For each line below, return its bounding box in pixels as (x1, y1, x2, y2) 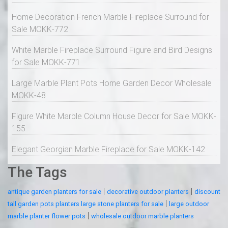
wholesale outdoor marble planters (91, 212, 194, 221)
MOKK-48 (12, 90, 46, 101)
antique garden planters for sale (8, 187, 101, 196)
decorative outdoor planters (107, 187, 189, 196)
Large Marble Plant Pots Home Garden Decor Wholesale (12, 78, 212, 89)
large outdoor (169, 199, 209, 209)
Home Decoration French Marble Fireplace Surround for (12, 12, 209, 22)
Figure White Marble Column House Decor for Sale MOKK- (12, 111, 216, 122)
